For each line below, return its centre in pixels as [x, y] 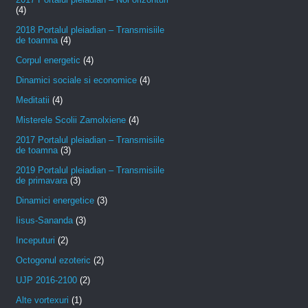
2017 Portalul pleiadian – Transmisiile [90, 140]
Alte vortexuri [42, 300]
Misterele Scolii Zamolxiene [71, 120]
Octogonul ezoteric [53, 261]
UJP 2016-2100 [46, 280]
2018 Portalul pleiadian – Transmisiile [90, 30]
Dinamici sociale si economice [76, 80]
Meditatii [33, 100]
